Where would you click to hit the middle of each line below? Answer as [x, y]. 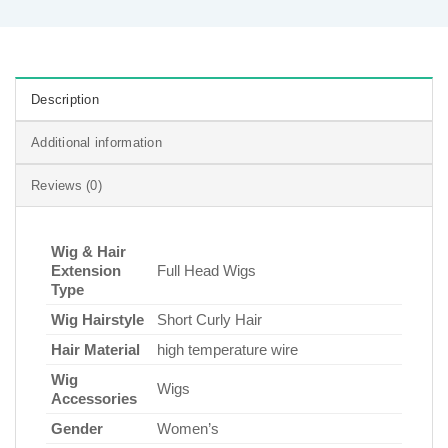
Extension [86, 270]
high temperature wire [227, 349]
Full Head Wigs [206, 270]
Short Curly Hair [209, 319]
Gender [77, 428]
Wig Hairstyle [97, 319]
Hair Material [95, 349]
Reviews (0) [66, 185]
